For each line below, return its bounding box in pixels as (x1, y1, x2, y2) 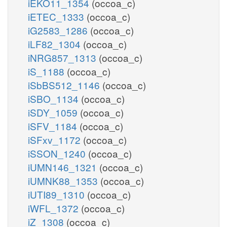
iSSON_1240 (28, 146, 88, 160)
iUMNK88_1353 (28, 173, 100, 187)
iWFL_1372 (28, 201, 81, 215)
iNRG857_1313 (28, 50, 99, 64)
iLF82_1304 (28, 36, 83, 51)
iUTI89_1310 (28, 187, 87, 201)
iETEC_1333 (28, 9, 87, 23)
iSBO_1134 (28, 91, 81, 105)
